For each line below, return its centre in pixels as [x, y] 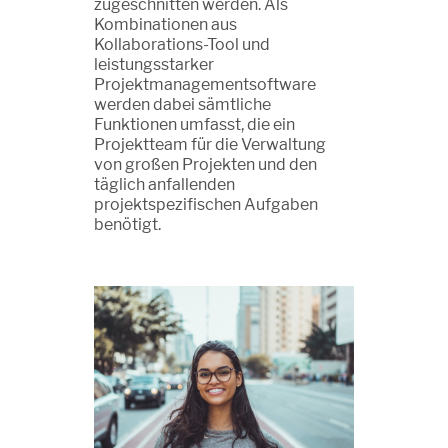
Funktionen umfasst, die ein [194, 124]
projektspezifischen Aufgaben [206, 204]
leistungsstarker [154, 64]
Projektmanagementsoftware [205, 84]
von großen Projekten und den [205, 164]
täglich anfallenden [164, 184]
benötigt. [127, 224]
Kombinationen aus [165, 24]
